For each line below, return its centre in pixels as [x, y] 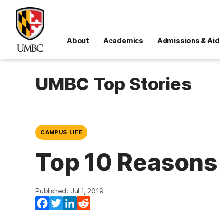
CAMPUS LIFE [61, 132]
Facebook [67, 203]
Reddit [102, 203]
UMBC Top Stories [113, 84]
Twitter [76, 203]
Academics [123, 41]
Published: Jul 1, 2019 [69, 191]
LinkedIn [92, 203]
